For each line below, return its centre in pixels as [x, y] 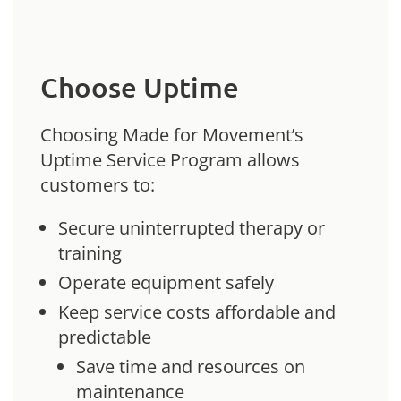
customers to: [98, 184]
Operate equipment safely [166, 282]
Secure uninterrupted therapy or [192, 227]
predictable [105, 337]
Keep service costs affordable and [197, 311]
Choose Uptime [140, 86]
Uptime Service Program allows [170, 159]
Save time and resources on [191, 366]
